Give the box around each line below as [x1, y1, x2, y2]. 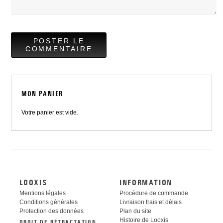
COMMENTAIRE [25, 45, 93, 53]
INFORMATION [119, 179, 172, 187]
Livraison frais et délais [119, 199, 182, 206]
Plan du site [119, 208, 152, 215]
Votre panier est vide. [21, 109, 79, 116]
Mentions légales [19, 190, 66, 197]
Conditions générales [19, 199, 78, 206]
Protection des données [19, 208, 84, 215]
